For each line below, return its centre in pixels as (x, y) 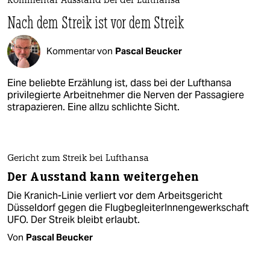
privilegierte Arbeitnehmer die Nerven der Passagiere (126, 95)
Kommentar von (80, 51)
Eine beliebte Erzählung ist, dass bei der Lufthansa (119, 83)
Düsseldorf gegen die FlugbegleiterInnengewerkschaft (128, 207)
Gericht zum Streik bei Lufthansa (78, 159)
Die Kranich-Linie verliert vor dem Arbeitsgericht (115, 195)
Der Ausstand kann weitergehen (103, 177)
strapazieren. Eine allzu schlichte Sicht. (93, 107)
